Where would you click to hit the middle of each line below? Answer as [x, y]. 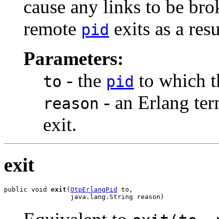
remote [52, 29]
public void [27, 189]
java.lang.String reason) [84, 197]
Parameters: [74, 59]
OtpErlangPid [94, 189]
